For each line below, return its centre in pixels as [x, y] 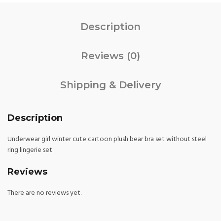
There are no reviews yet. [44, 193]
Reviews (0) [110, 56]
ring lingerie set [30, 150]
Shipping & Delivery [110, 85]
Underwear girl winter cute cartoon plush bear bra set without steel [107, 139]
